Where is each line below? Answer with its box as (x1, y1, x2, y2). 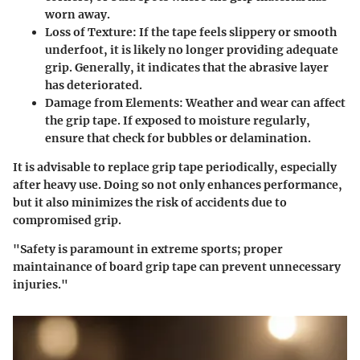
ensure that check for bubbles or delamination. (45, 130, 311, 145)
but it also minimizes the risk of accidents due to (13, 194, 287, 210)
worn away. (45, 6, 110, 22)
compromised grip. (13, 212, 121, 227)
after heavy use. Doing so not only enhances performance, (13, 177, 342, 192)
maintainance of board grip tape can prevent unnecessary (13, 259, 341, 274)
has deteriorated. (45, 77, 142, 92)
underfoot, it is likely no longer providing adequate (45, 42, 338, 57)
